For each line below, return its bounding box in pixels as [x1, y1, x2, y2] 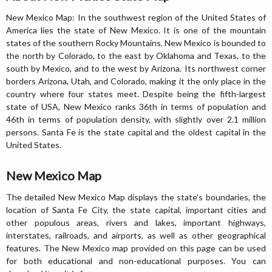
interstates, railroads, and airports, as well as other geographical [6, 229, 266, 240]
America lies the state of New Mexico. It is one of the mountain [6, 24, 266, 35]
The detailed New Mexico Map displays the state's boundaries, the [6, 191, 266, 202]
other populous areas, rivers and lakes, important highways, [6, 217, 266, 228]
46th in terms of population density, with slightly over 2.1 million [6, 114, 266, 124]
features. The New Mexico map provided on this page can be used [6, 242, 266, 253]
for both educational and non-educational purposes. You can [6, 255, 266, 266]
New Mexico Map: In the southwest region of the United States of [6, 12, 266, 22]
